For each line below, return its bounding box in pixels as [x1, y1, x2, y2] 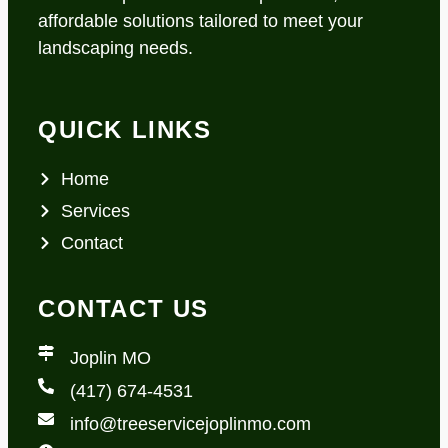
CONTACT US [38, 294, 209, 322]
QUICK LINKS [38, 115, 212, 143]
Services [60, 200, 130, 221]
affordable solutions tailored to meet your [38, 10, 363, 31]
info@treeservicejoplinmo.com [70, 413, 311, 434]
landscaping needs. [38, 37, 193, 58]
